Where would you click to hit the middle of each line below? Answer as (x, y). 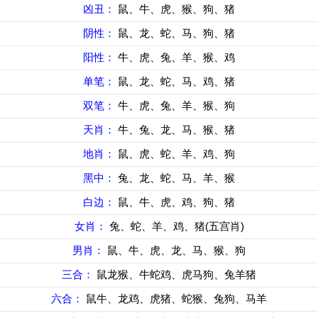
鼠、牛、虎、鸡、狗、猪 (176, 202)
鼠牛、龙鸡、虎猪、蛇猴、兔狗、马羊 (176, 298)
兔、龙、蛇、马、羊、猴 (176, 178)
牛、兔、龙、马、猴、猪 (176, 130)
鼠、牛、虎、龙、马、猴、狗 (176, 250)
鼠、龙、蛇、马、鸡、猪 (176, 81)
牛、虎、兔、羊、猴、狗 (176, 105)
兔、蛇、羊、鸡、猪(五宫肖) (176, 226)
